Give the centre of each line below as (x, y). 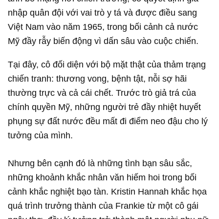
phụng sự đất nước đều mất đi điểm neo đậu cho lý (108, 121)
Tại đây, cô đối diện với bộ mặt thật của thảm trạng (107, 64)
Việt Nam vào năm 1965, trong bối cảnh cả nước (103, 27)
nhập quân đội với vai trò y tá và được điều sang (103, 13)
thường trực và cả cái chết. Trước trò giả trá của (102, 92)
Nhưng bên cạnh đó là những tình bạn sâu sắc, (100, 163)
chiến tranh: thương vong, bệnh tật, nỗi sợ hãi (98, 78)
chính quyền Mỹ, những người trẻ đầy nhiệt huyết (105, 107)
